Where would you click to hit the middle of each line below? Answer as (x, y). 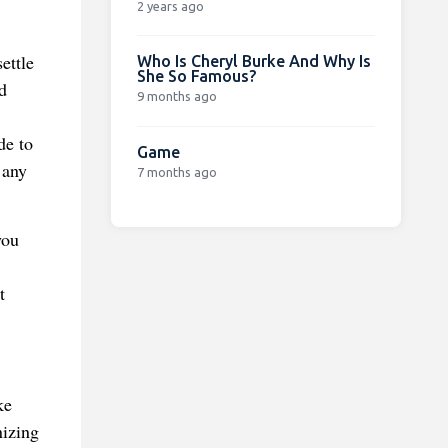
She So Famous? (196, 75)
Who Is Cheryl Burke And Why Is (253, 60)
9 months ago (176, 95)
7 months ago (176, 171)
